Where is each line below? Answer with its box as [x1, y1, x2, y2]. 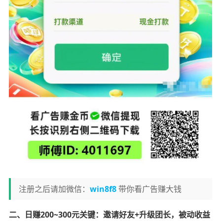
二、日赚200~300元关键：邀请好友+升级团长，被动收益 [8, 209, 210, 220]
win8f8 [89, 183, 116, 194]
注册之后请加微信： [18, 183, 90, 194]
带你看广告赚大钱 [116, 183, 182, 194]
